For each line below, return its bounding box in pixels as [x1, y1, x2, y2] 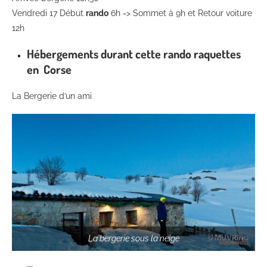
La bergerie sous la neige [88, 233, 179, 243]
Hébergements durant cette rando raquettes [27, 46, 241, 62]
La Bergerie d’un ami [12, 91, 92, 101]
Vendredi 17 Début [12, 8, 86, 18]
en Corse [27, 61, 72, 77]
